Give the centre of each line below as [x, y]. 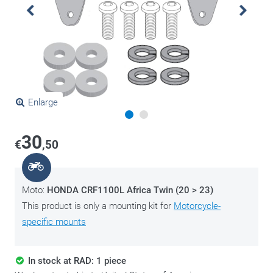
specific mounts [54, 222]
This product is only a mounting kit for [98, 206]
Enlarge [43, 102]
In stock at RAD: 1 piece [77, 261]
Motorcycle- [197, 206]
